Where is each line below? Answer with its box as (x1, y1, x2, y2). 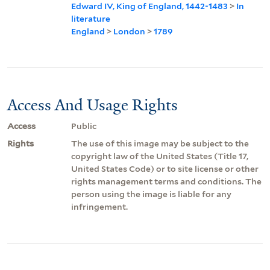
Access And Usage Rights (7, 94, 178, 115)
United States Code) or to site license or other (71, 163, 259, 174)
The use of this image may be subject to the (71, 138, 249, 148)
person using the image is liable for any (71, 189, 231, 199)
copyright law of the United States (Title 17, (71, 151, 248, 161)
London (113, 26, 145, 36)
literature (71, 13, 110, 24)
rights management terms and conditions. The (71, 176, 262, 186)
